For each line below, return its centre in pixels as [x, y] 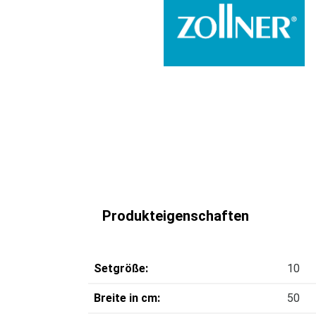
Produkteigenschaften [176, 216]
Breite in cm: [127, 298]
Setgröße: [121, 268]
